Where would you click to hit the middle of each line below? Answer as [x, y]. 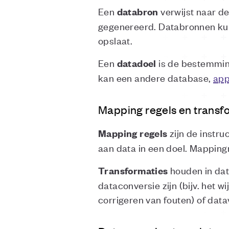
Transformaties [133, 170]
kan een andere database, [156, 77]
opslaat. [116, 40]
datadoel [136, 63]
